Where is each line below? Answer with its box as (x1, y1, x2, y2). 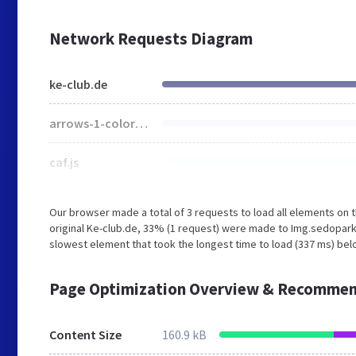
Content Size (49, 327, 122, 342)
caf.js (49, 154, 79, 170)
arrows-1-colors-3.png (135, 115, 148, 131)
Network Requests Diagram (49, 28, 253, 49)
